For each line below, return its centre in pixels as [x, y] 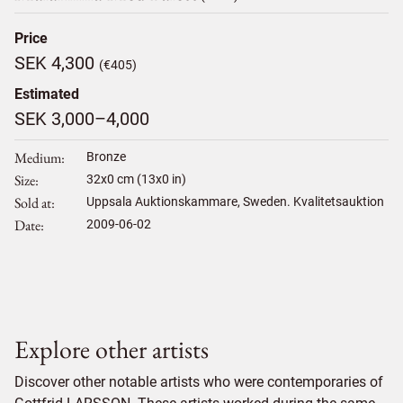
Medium [38, 157]
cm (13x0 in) [150, 179]
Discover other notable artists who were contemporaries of [199, 381]
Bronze [106, 156]
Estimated [47, 94]
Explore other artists [112, 349]
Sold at [33, 202]
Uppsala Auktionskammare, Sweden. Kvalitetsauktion [235, 201]
